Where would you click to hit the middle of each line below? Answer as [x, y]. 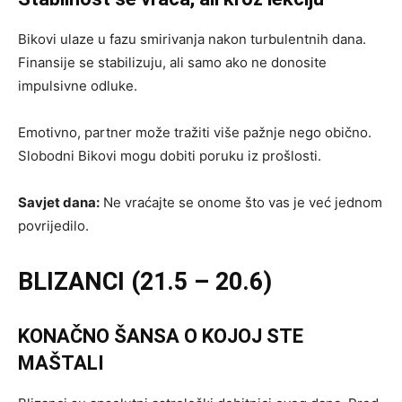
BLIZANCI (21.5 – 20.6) [145, 281]
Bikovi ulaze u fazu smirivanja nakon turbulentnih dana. [192, 39]
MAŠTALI [61, 363]
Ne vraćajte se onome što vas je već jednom [241, 202]
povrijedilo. [53, 225]
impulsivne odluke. [78, 85]
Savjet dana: [59, 202]
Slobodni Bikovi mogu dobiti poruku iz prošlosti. [170, 155]
